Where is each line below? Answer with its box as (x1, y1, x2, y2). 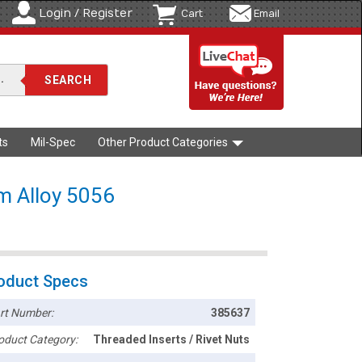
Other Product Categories (98, 136, 230, 149)
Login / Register (39, 6, 133, 20)
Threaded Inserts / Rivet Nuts (93, 333, 250, 347)
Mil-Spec (31, 136, 75, 149)
